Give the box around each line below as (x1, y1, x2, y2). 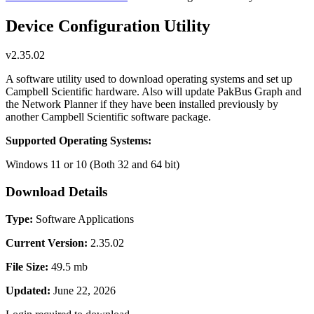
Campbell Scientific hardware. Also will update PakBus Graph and (6, 86, 301, 98)
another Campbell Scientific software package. (6, 111, 211, 123)
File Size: (6, 260, 48, 273)
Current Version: (6, 236, 88, 249)
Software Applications (33, 212, 134, 225)
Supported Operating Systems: (6, 135, 151, 147)
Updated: (6, 284, 50, 296)
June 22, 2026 (50, 284, 116, 296)
